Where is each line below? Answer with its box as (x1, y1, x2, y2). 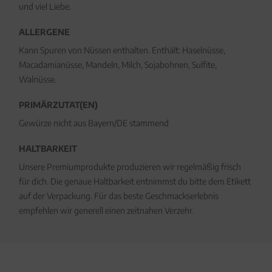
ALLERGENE (18, 27, 70, 37)
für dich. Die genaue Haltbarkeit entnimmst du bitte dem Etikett (18, 176, 251, 186)
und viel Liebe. (18, 1, 71, 12)
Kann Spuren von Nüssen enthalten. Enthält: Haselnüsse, (18, 45, 225, 55)
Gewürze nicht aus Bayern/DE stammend (18, 118, 169, 128)
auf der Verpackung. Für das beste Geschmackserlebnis (18, 191, 219, 201)
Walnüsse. (18, 74, 56, 84)
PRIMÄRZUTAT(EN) (18, 100, 98, 110)
